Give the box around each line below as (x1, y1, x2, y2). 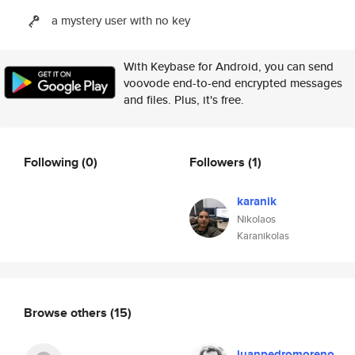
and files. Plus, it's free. (124, 91, 244, 108)
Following (24, 152, 82, 171)
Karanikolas (237, 228, 289, 243)
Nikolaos (237, 212, 276, 227)
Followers (189, 152, 248, 171)
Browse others (24, 303, 110, 322)
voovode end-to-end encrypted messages (124, 74, 342, 91)
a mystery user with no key (52, 12, 191, 29)
